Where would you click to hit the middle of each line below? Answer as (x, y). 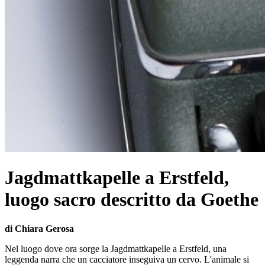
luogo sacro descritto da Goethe (132, 200)
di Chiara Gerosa (39, 228)
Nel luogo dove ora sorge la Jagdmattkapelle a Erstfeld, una (116, 248)
